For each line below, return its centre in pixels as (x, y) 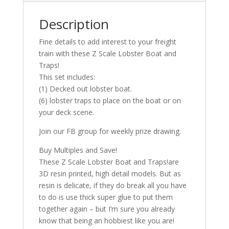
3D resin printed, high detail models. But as (110, 173)
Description (74, 24)
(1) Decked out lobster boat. (85, 88)
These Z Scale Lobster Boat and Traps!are (109, 162)
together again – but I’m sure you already (107, 209)
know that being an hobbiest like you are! (106, 220)
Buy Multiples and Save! (78, 150)
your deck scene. (66, 112)
